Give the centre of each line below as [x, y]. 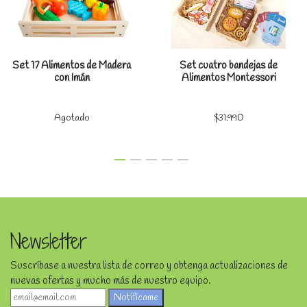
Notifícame [136, 297]
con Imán [72, 78]
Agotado [72, 118]
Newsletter [49, 241]
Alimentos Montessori [229, 78]
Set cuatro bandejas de [229, 65]
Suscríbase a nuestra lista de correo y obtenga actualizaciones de [149, 266]
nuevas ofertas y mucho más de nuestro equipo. [111, 281]
